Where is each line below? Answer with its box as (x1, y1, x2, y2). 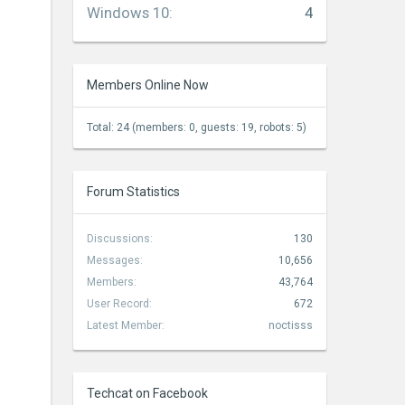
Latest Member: (87, 319, 165, 332)
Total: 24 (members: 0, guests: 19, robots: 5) (87, 121, 306, 134)
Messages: (87, 254, 143, 267)
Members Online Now (87, 78, 209, 92)
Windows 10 (87, 4, 169, 22)
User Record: (87, 297, 152, 310)
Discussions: (87, 232, 153, 245)
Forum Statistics (87, 184, 180, 199)
